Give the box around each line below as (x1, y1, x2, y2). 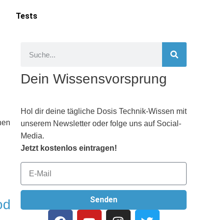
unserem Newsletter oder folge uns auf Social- (21, 119, 181, 128)
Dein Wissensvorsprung (21, 71, 167, 86)
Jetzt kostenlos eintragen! (21, 144, 117, 152)
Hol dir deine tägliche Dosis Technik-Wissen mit (21, 107, 187, 115)
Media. (21, 132, 44, 140)
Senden (90, 195, 118, 204)
